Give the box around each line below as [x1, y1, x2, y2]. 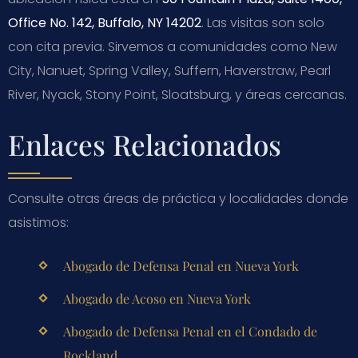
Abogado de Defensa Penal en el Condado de [62, 322, 317, 340]
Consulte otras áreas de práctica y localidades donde [8, 189, 348, 208]
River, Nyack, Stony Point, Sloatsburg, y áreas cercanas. [8, 85, 347, 104]
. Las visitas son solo [201, 13, 324, 32]
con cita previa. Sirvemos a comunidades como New [8, 37, 337, 56]
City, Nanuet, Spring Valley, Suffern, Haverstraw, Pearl [8, 61, 331, 80]
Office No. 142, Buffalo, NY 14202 [8, 13, 201, 32]
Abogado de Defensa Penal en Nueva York [62, 257, 299, 274]
